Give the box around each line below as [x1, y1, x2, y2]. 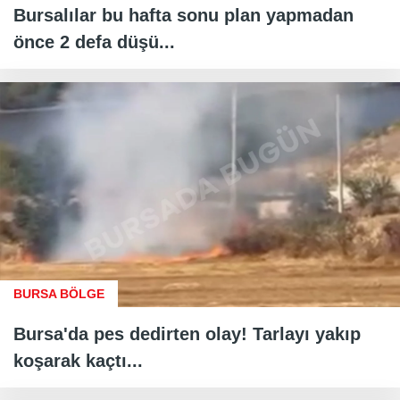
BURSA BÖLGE [13, 287, 104, 302]
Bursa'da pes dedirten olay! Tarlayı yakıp [13, 324, 361, 345]
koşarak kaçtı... [13, 351, 143, 371]
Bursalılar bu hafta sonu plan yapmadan [13, 5, 354, 26]
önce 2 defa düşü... [13, 32, 175, 53]
